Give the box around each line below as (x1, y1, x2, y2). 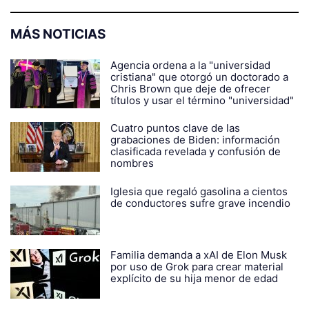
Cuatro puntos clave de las (110, 121, 240, 135)
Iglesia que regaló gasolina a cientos (110, 185, 288, 199)
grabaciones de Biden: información (110, 133, 280, 147)
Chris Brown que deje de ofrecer (110, 82, 270, 96)
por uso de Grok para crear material (110, 260, 283, 274)
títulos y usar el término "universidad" (110, 94, 294, 108)
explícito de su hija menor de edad (110, 272, 278, 286)
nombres (110, 157, 154, 170)
